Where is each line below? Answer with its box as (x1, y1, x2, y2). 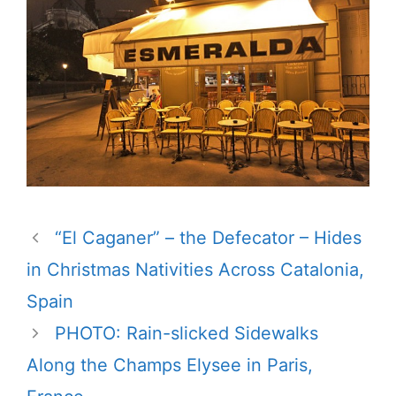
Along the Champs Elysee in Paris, (27, 354, 313, 377)
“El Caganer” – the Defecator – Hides (55, 227, 362, 249)
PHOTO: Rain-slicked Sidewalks (55, 323, 318, 345)
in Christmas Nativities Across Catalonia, (27, 259, 364, 281)
